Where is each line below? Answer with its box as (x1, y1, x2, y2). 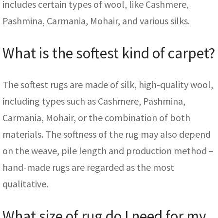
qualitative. (2, 177, 48, 190)
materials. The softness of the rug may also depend (2, 127, 211, 140)
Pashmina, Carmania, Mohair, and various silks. (2, 15, 190, 27)
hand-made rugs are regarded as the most (2, 161, 174, 173)
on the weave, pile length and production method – (2, 144, 214, 157)
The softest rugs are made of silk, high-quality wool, (2, 78, 213, 91)
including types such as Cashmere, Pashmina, (2, 94, 185, 107)
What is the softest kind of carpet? (2, 43, 215, 63)
